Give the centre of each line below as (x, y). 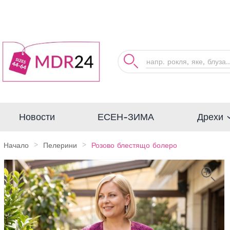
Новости (37, 117)
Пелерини (60, 145)
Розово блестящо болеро (134, 145)
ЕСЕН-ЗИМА (126, 117)
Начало (16, 145)
